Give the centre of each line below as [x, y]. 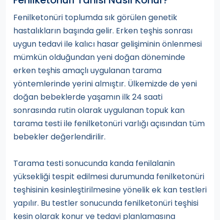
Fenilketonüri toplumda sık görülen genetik [95, 18]
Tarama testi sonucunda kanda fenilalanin [94, 164]
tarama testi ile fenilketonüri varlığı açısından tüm [109, 124]
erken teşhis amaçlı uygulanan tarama [87, 71]
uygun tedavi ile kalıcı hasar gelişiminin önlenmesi [108, 44]
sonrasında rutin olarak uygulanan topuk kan [99, 110]
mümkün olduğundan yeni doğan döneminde [99, 57]
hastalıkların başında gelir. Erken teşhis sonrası [103, 31]
